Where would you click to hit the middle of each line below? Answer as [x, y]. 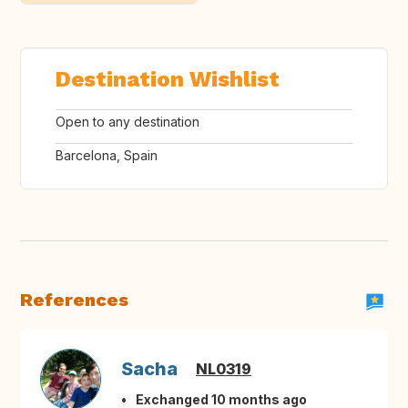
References [74, 300]
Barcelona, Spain [107, 156]
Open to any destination [127, 122]
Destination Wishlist [168, 80]
